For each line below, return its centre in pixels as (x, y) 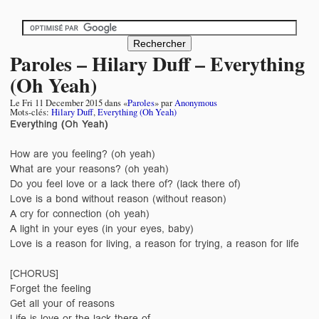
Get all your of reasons (62, 303)
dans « (115, 103)
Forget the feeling (51, 288)
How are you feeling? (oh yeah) (83, 153)
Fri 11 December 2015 (62, 103)
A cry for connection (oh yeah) (80, 213)
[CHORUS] (34, 273)
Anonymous (196, 103)
